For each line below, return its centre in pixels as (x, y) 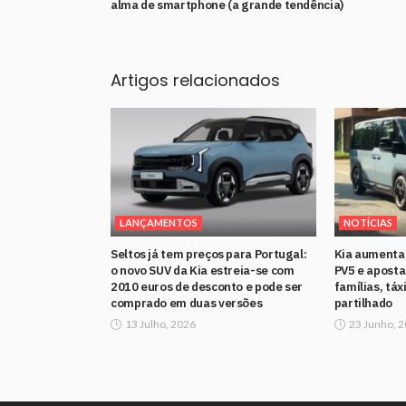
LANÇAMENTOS (159, 222)
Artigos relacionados (195, 81)
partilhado (363, 302)
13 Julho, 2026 (160, 324)
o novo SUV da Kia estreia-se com (203, 270)
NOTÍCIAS (367, 222)
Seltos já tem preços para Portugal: (209, 253)
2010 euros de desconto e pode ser (207, 286)
